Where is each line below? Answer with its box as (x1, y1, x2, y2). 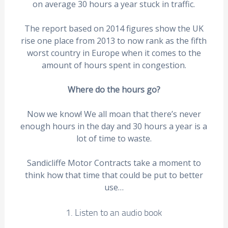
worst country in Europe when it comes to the (26, 47, 201, 59)
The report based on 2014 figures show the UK (24, 23, 204, 34)
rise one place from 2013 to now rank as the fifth (21, 35, 207, 46)
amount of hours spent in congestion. (41, 60, 186, 71)
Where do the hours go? (67, 84, 160, 95)
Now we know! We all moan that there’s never (26, 108, 201, 120)
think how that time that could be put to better (24, 169, 203, 181)
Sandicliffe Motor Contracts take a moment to (26, 157, 201, 168)
